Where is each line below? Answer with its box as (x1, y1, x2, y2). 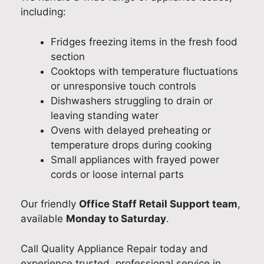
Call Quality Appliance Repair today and (21, 242, 208, 255)
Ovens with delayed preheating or (51, 124, 211, 136)
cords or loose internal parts (51, 168, 184, 180)
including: (21, 6, 66, 18)
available (21, 213, 66, 225)
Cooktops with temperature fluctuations (51, 65, 238, 77)
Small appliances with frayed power (51, 153, 219, 166)
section (51, 50, 85, 62)
